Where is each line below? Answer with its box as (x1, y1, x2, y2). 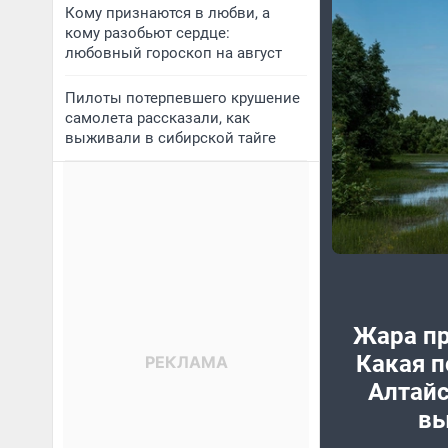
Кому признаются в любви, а (65, 4, 270, 22)
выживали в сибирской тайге (65, 129, 276, 147)
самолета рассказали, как (65, 109, 250, 127)
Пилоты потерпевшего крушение (65, 89, 300, 107)
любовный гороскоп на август (65, 44, 282, 62)
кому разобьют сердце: (65, 24, 230, 42)
